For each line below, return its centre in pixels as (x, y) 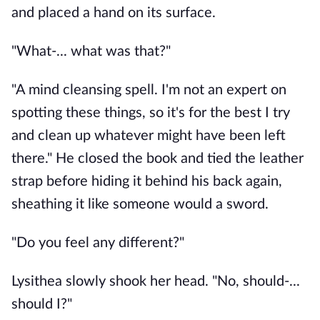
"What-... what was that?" (91, 51)
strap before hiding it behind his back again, (147, 181)
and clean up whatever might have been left (149, 136)
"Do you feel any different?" (98, 243)
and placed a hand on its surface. (115, 13)
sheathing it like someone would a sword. (142, 204)
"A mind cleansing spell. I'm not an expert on (149, 90)
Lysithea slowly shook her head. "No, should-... (156, 281)
